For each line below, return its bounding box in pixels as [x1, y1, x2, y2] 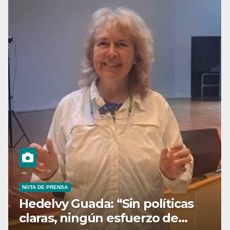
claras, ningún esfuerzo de [18, 210, 178, 225]
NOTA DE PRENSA [22, 184, 68, 190]
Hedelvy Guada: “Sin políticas [18, 196, 194, 211]
